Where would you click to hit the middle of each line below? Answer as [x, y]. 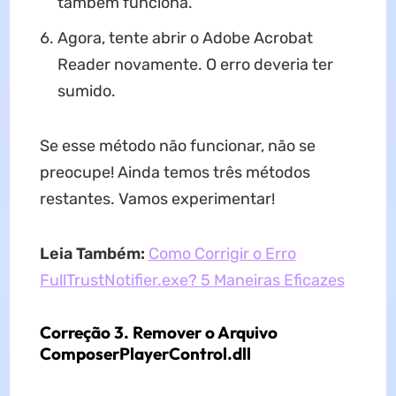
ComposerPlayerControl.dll [145, 353]
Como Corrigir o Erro [222, 253]
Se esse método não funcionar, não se [177, 145]
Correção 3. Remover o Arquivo [158, 332]
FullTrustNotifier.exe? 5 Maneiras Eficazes [192, 280]
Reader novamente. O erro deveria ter [195, 64]
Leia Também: [92, 253]
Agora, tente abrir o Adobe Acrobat [185, 38]
